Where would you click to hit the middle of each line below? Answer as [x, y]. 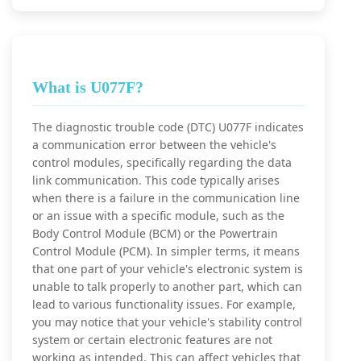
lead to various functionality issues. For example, [164, 304]
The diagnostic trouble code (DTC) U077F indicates [168, 127]
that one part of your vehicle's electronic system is [168, 269]
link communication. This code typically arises [156, 180]
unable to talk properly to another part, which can [167, 286]
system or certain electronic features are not [152, 340]
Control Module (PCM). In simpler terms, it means [166, 251]
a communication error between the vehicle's [154, 145]
